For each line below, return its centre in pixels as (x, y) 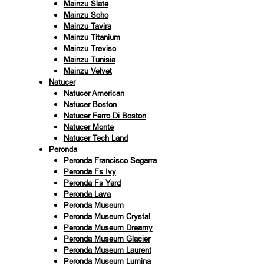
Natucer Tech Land (95, 138)
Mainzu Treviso (90, 48)
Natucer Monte (88, 127)
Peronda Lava (87, 194)
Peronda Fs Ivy (90, 171)
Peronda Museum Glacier (107, 239)
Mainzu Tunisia (89, 60)
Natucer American (94, 93)
